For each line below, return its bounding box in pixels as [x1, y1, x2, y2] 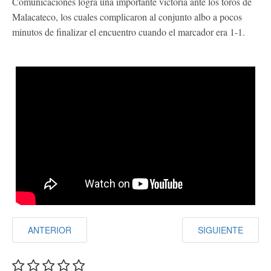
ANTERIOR [28, 224, 71, 237]
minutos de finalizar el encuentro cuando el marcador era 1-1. [12, 25, 245, 38]
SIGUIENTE [198, 224, 243, 237]
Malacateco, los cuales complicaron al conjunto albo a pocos [12, 10, 242, 23]
